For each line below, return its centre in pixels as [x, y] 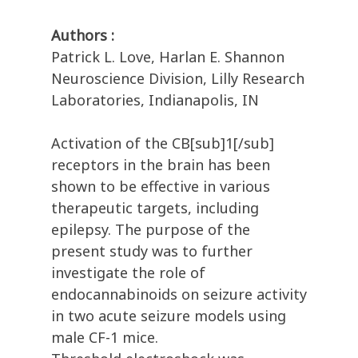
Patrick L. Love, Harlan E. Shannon [168, 57]
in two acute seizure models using [169, 316]
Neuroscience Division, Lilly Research [178, 79]
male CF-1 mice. [105, 338]
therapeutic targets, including [155, 208]
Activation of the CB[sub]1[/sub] [163, 143]
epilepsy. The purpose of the [151, 230]
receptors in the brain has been [161, 165]
